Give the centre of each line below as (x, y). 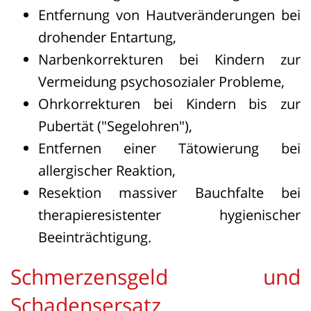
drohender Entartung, (107, 37)
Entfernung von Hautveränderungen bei (169, 15)
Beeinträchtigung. (95, 237)
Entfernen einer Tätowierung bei (169, 148)
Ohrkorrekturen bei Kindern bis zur (169, 104)
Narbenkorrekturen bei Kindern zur (169, 59)
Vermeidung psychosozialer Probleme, (161, 82)
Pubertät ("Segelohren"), (115, 126)
